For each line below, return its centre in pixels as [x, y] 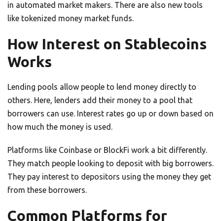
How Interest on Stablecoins [107, 44]
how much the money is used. [60, 127]
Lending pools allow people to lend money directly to [102, 87]
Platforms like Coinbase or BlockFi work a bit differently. [107, 150]
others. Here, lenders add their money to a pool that [100, 100]
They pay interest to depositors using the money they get [109, 177]
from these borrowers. [47, 190]
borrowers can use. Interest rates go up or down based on [110, 114]
